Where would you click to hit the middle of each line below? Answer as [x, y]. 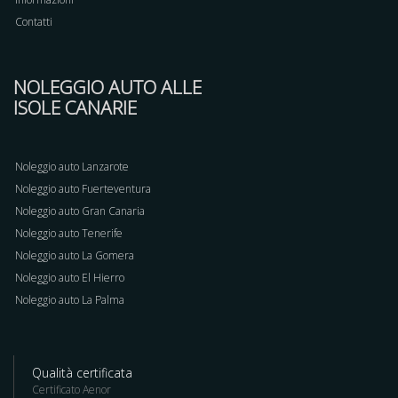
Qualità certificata [82, 373]
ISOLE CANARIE [75, 107]
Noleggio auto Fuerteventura [83, 189]
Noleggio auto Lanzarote [72, 167]
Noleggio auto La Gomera [75, 255]
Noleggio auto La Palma [70, 300]
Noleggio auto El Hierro [70, 278]
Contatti [34, 22]
